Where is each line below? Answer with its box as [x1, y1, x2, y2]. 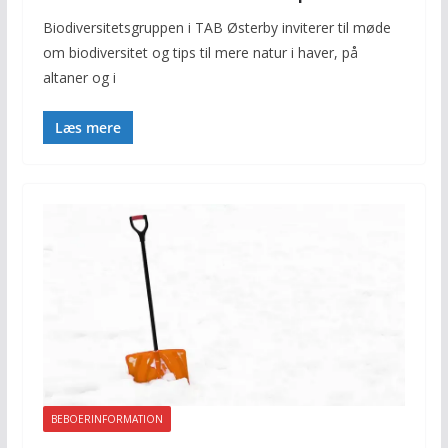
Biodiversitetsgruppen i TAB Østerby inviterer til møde [42, 17, 391, 37]
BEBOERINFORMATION [50, 411, 163, 426]
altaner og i [42, 67, 116, 87]
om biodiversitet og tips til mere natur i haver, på [42, 42, 358, 62]
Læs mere [54, 117, 121, 137]
